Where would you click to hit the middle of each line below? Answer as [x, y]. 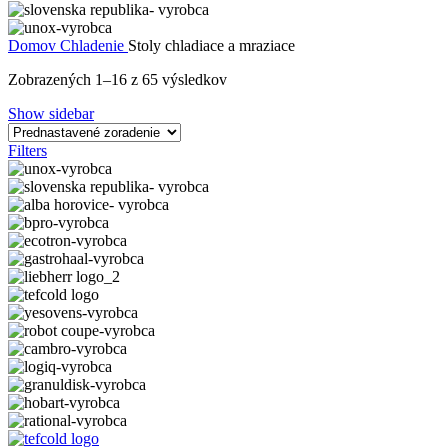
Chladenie [94, 45]
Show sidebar [51, 113]
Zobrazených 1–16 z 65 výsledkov [117, 79]
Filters [27, 150]
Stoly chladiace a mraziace [211, 45]
